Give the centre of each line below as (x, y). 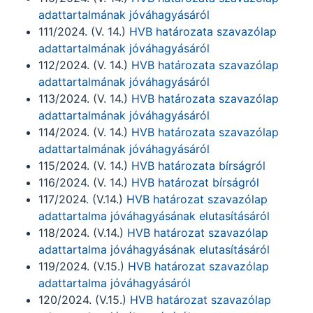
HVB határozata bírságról (198, 166)
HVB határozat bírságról (195, 182)
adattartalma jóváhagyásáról (115, 283)
